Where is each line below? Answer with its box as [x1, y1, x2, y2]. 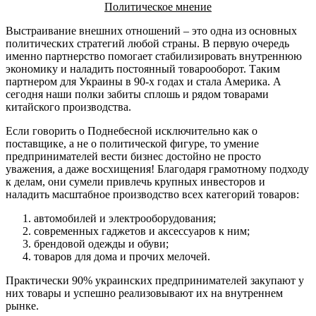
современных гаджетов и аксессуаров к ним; [34, 224, 250, 237]
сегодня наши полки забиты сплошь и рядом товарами [6, 87, 269, 100]
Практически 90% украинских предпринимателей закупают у [6, 274, 304, 286]
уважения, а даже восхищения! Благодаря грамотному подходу [6, 162, 309, 175]
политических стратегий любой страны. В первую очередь [6, 37, 289, 49]
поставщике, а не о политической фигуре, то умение [6, 137, 259, 150]
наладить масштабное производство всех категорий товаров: [6, 188, 299, 200]
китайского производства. [6, 100, 131, 113]
